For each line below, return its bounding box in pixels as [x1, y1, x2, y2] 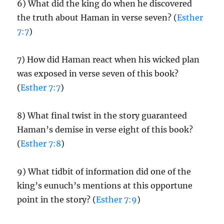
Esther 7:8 [20, 138, 61, 148]
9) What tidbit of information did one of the [17, 166, 191, 176]
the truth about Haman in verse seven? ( [17, 12, 177, 22]
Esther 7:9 [96, 194, 137, 204]
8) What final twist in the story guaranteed [17, 110, 187, 120]
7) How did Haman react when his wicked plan [17, 54, 200, 64]
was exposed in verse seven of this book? [17, 68, 179, 78]
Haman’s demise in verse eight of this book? [17, 124, 193, 134]
